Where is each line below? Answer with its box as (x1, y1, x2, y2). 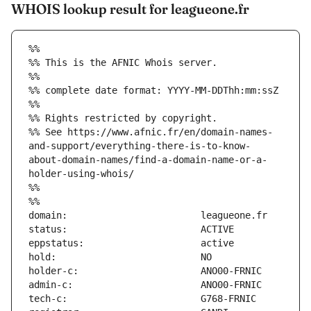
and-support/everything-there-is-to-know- (28, 140, 251, 152)
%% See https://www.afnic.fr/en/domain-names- (28, 126, 273, 138)
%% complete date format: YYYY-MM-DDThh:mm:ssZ (28, 85, 278, 96)
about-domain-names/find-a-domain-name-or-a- (28, 154, 267, 166)
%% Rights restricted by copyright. (28, 112, 217, 124)
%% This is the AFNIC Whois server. (28, 57, 217, 69)
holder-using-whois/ (28, 168, 134, 180)
